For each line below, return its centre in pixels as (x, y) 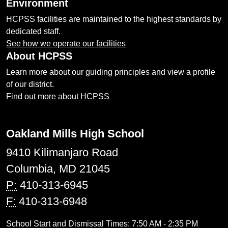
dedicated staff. (33, 32)
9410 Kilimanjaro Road (62, 153)
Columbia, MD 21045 (58, 169)
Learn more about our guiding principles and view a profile (111, 72)
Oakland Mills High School (75, 134)
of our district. (30, 84)
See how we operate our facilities (66, 44)
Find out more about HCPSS (58, 97)
